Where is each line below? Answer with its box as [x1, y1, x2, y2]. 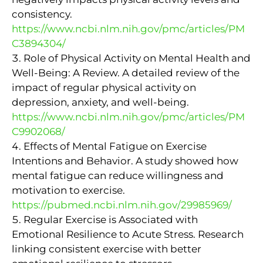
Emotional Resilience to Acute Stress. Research [12, 228, 244, 240]
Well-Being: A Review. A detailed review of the [12, 66, 240, 79]
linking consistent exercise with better [12, 242, 201, 255]
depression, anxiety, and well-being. [12, 96, 189, 108]
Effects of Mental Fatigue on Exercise [23, 140, 207, 152]
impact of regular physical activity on [12, 81, 196, 93]
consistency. [12, 8, 72, 20]
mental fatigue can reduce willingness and [12, 169, 224, 181]
